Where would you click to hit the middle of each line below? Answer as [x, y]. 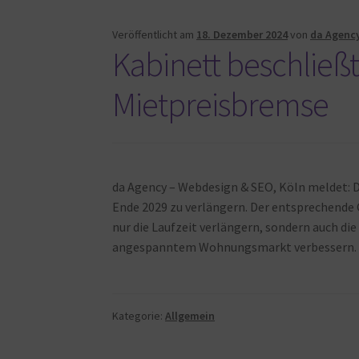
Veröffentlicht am [155, 35]
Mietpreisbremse [221, 105]
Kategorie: [139, 316]
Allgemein [190, 316]
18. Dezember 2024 [242, 35]
